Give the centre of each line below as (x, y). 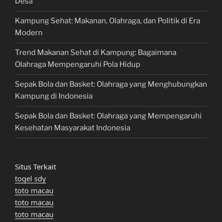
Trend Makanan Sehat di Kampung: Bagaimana (96, 53)
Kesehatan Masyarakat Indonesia (73, 128)
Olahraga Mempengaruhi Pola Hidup (78, 65)
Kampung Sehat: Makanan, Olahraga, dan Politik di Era (108, 21)
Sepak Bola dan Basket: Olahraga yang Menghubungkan (111, 84)
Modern (29, 33)
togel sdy (30, 178)
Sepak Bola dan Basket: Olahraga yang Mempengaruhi (108, 116)
